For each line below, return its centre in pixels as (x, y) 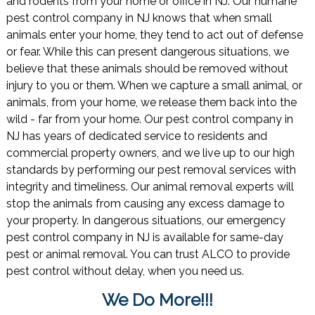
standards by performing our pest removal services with (151, 170)
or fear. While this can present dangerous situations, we (147, 52)
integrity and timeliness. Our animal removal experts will (150, 187)
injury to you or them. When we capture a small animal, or (154, 86)
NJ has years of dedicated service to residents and (136, 136)
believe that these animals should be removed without (147, 69)
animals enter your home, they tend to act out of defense (154, 35)
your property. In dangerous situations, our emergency (146, 221)
